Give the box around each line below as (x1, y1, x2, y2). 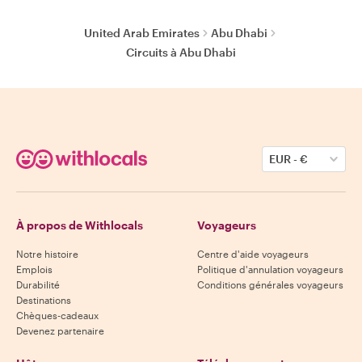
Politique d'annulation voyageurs (197, 263, 343, 275)
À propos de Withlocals (16, 218, 143, 232)
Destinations (16, 294, 71, 305)
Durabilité (16, 279, 60, 290)
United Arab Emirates (83, 26, 200, 40)
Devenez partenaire (16, 325, 104, 336)
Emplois (16, 263, 53, 275)
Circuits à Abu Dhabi (126, 45, 236, 59)
